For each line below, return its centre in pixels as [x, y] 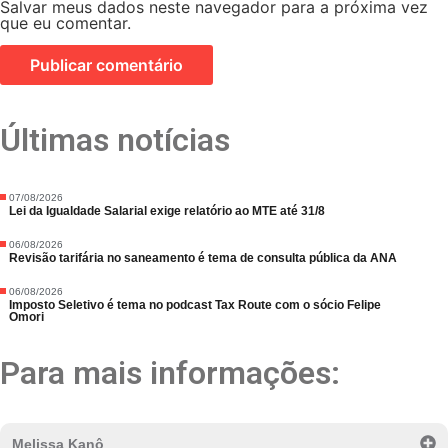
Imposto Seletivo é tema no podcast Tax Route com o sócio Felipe [194, 304]
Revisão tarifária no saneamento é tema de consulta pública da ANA [202, 257]
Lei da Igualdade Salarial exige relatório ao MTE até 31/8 [166, 210]
